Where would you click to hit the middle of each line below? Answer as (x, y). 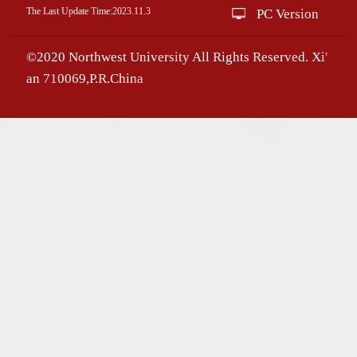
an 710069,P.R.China (84, 78)
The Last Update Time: (69, 11)
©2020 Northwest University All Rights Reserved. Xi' (177, 57)
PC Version (287, 14)
